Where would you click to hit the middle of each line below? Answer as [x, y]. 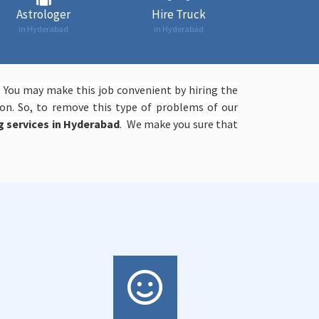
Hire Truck [179, 14]
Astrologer [43, 14]
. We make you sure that [179, 124]
